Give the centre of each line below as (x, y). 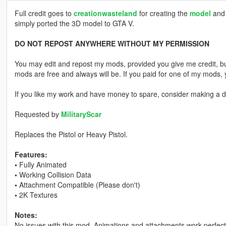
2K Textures (37, 195)
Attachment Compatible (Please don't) (78, 185)
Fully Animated (42, 165)
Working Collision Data (54, 175)
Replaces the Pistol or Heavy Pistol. (71, 134)
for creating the (163, 13)
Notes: (26, 215)
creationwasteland (105, 13)
